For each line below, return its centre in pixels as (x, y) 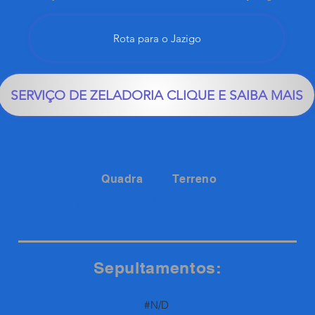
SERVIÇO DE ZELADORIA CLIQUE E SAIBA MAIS (156, 95)
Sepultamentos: (158, 268)
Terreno (195, 179)
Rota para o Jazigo (157, 38)
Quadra (122, 179)
